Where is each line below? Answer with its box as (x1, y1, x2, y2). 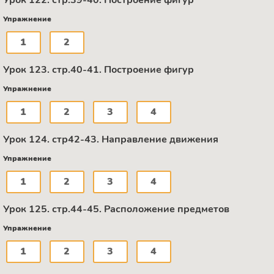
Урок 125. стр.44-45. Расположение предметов (3, 202, 229, 217)
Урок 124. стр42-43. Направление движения (3, 133, 218, 147)
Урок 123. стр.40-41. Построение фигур (3, 63, 194, 77)
